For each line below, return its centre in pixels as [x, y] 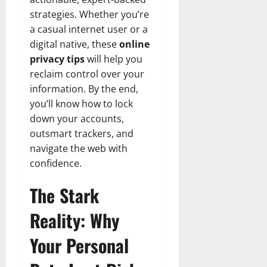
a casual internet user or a [89, 29]
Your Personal [79, 245]
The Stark [64, 195]
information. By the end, [84, 89]
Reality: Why [74, 220]
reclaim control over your [87, 74]
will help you [114, 59]
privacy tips [57, 59]
